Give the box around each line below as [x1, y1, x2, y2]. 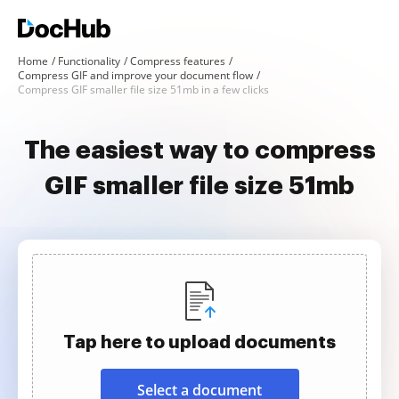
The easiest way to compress [23, 138, 376, 163]
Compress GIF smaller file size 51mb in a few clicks [18, 82, 269, 97]
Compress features [130, 53, 225, 69]
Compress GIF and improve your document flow [18, 68, 253, 83]
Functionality [58, 53, 120, 69]
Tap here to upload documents [63, 333, 336, 351]
